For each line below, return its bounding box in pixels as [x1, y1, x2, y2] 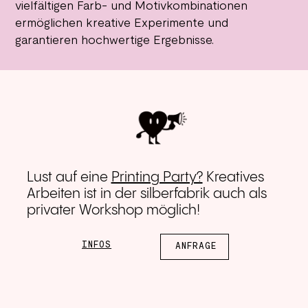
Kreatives [202, 170, 264, 186]
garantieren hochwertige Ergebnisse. [15, 35, 214, 47]
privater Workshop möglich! [26, 203, 200, 219]
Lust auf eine [26, 170, 111, 186]
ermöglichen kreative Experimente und [15, 18, 229, 30]
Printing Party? [111, 170, 203, 186]
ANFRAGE [175, 241, 217, 251]
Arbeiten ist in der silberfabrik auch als [26, 187, 267, 202]
